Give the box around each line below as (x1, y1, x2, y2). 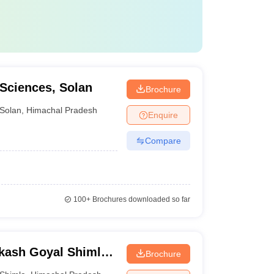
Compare (144, 135, 181, 146)
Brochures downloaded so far (90, 195, 190, 204)
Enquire (147, 109, 178, 120)
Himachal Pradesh (26, 105, 98, 115)
